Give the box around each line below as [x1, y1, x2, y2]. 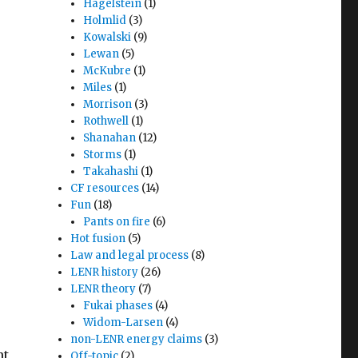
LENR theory [70, 282, 137, 296]
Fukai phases [83, 299, 153, 312]
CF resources [70, 181, 140, 195]
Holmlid [83, 14, 127, 27]
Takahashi [83, 165, 139, 178]
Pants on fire [83, 215, 151, 229]
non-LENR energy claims [70, 332, 203, 346]
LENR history [70, 265, 139, 279]
